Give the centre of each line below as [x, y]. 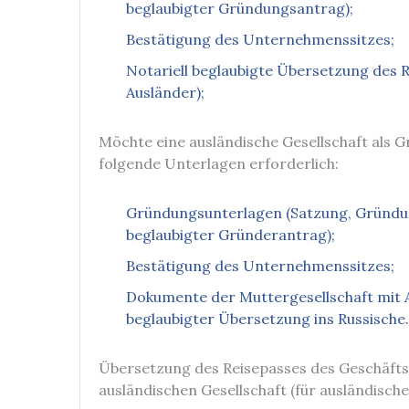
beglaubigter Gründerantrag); [231, 235]
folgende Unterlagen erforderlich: [219, 163]
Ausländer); [165, 92]
